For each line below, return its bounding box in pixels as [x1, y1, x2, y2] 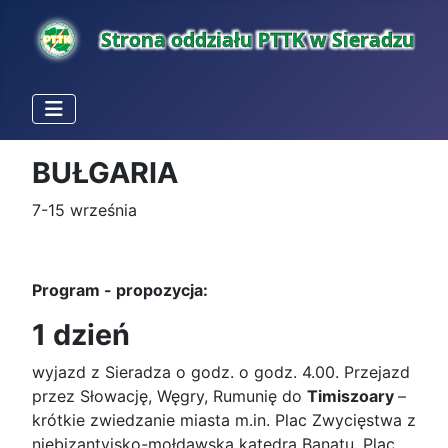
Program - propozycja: [32, 279, 372, 300]
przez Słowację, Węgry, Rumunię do [32, 385, 307, 406]
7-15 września [32, 199, 137, 220]
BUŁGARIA [32, 154, 178, 190]
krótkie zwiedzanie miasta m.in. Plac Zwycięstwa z [32, 409, 416, 430]
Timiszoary [307, 385, 398, 406]
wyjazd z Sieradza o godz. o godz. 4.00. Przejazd [32, 361, 410, 382]
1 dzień [32, 316, 137, 352]
